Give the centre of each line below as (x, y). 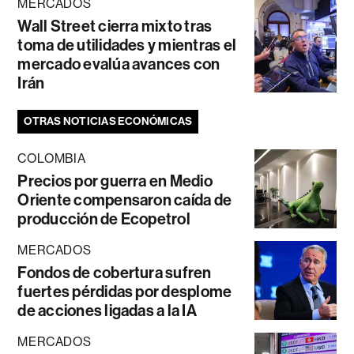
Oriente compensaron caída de (125, 200)
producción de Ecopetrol (104, 218)
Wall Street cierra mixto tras (115, 26)
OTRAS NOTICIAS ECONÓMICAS (108, 121)
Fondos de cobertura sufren (115, 272)
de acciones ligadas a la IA (107, 310)
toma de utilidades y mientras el (127, 45)
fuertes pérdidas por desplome (125, 291)
